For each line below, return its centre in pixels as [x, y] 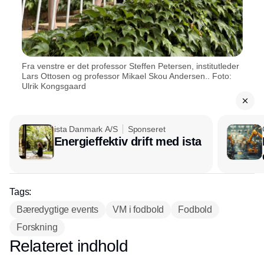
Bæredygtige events [58, 210]
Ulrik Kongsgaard [54, 86]
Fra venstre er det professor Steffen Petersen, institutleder [130, 66]
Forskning [37, 227]
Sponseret [146, 129]
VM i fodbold [138, 210]
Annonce [132, 246]
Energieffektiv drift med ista [128, 142]
